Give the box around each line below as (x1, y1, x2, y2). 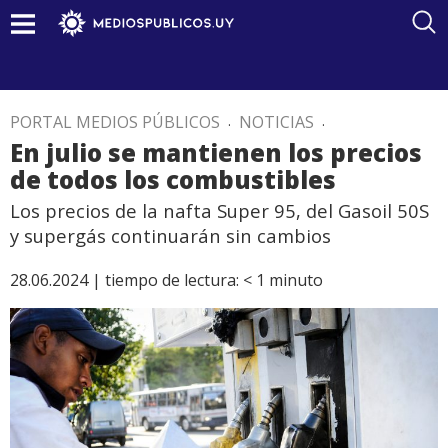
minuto (269, 269, 323, 291)
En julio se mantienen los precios (10, 136, 422, 169)
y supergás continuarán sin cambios (10, 223, 331, 248)
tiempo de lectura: (105, 269, 239, 291)
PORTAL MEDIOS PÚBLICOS (10, 111, 220, 133)
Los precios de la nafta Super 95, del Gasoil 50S (10, 198, 429, 223)
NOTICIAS (239, 111, 314, 133)
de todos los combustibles (10, 163, 336, 196)
